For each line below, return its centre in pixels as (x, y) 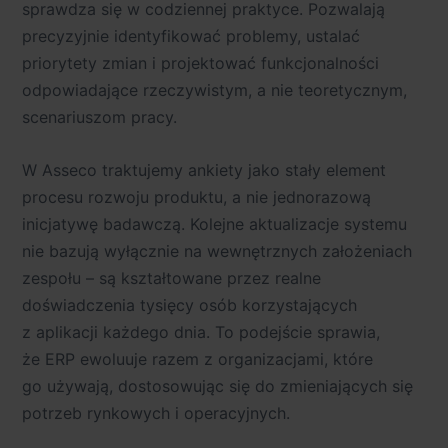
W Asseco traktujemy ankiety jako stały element (204, 170)
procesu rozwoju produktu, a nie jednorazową (196, 197)
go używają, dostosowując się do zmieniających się (217, 386)
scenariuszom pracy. (99, 117)
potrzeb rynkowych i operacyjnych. (156, 413)
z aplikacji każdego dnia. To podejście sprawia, (201, 332)
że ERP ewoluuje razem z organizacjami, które (197, 359)
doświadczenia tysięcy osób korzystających (189, 305)
